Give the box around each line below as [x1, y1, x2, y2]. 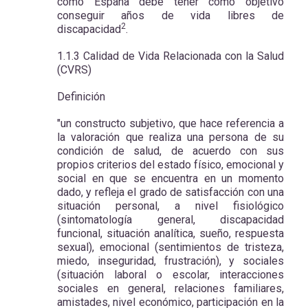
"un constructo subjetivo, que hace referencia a [57, 116, 284, 130]
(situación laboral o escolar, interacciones [57, 267, 284, 281]
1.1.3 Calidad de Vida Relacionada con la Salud [57, 49, 284, 63]
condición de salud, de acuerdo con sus [57, 144, 284, 157]
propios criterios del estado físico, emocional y [57, 157, 284, 171]
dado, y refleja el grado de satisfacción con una [57, 185, 284, 199]
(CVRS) [57, 63, 91, 76]
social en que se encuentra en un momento [57, 171, 284, 185]
